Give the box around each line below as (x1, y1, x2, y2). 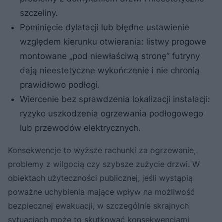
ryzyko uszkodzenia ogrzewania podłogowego (20, 108, 203, 118)
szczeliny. (20, 7, 58, 18)
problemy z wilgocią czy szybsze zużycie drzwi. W (8, 159, 200, 169)
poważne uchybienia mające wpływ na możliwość (8, 186, 195, 197)
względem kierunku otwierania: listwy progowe (20, 36, 206, 47)
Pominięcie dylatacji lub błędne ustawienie (20, 22, 189, 32)
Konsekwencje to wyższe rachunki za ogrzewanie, (8, 145, 196, 155)
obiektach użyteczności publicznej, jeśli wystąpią (8, 172, 193, 183)
